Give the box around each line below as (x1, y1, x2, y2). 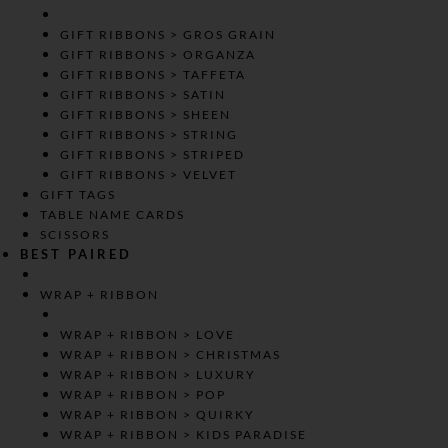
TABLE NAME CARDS (40, 207, 185, 222)
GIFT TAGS (40, 187, 116, 202)
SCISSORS (40, 227, 110, 242)
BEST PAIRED (20, 246, 132, 262)
